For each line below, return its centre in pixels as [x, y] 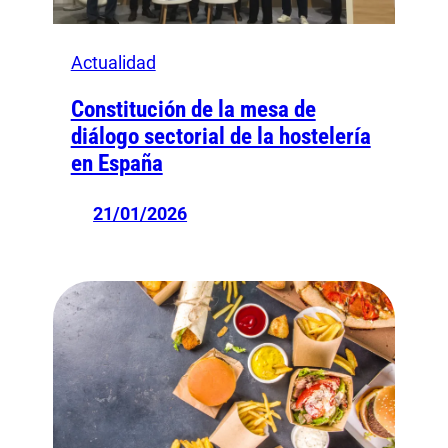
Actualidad [113, 62]
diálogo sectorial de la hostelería [220, 136]
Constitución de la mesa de [193, 109]
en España [116, 163]
